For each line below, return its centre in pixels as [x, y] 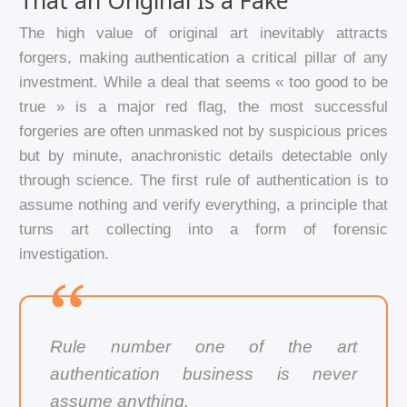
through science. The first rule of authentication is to [203, 180]
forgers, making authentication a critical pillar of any [203, 57]
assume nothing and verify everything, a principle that [203, 204]
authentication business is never [203, 373]
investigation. [64, 253]
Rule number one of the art [203, 346]
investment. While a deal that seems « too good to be [203, 82]
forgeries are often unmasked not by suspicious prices [203, 131]
